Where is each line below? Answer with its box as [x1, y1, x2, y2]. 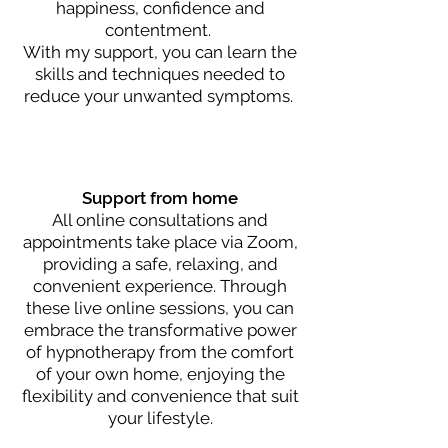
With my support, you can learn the [23, 42, 297, 62]
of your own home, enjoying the [35, 364, 285, 384]
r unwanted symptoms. [112, 86, 297, 106]
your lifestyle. [107, 408, 213, 428]
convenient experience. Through [33, 276, 287, 296]
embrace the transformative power [23, 320, 297, 340]
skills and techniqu [35, 64, 181, 84]
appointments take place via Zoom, [22, 232, 298, 252]
